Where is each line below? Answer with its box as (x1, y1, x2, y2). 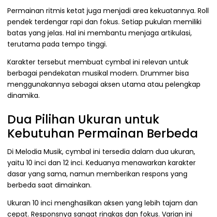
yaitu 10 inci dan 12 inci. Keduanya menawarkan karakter (7, 157, 196, 168)
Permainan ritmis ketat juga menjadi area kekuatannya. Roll (7, 6, 209, 16)
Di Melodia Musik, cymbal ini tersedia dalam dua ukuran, (7, 146, 195, 156)
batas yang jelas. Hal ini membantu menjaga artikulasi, (7, 28, 192, 38)
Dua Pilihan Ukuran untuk (7, 111, 159, 128)
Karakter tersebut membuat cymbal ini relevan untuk (7, 57, 188, 67)
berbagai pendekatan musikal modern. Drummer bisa (7, 68, 189, 78)
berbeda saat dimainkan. (7, 180, 92, 190)
